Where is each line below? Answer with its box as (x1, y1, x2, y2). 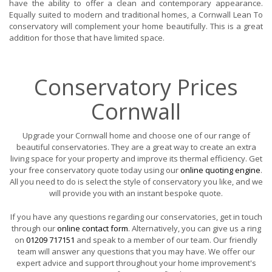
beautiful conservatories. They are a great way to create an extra (16, 141, 256, 152)
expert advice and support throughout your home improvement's (16, 257, 256, 268)
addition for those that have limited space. (9, 32, 165, 43)
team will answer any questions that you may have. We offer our (17, 245, 255, 257)
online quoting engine (180, 164, 260, 175)
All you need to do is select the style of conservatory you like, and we (9, 175, 263, 187)
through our (11, 222, 57, 234)
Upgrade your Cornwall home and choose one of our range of (22, 129, 250, 141)
